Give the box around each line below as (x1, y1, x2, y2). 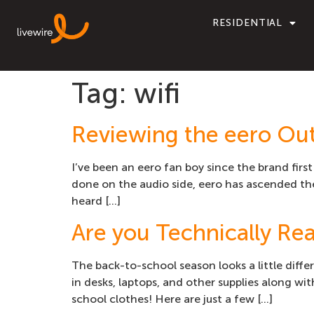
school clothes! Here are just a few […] (71, 292, 273, 306)
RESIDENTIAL (212, 17, 283, 29)
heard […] (71, 194, 121, 207)
